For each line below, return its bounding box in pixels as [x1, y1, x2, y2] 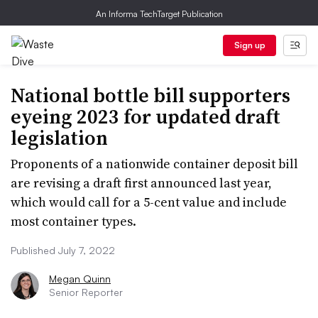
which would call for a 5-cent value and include [11, 193, 287, 211]
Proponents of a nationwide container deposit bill [11, 155, 298, 172]
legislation [11, 124, 108, 151]
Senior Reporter [49, 286, 123, 298]
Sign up [234, 40, 265, 50]
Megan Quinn [49, 273, 111, 285]
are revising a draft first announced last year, [11, 174, 272, 192]
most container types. [11, 212, 136, 230]
